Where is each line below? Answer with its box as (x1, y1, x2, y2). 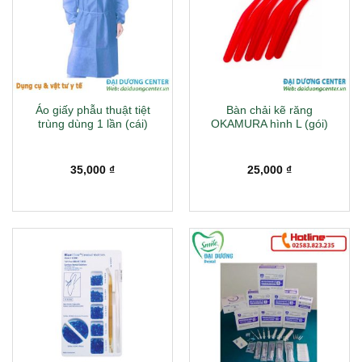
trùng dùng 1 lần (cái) (37, 117, 148, 130)
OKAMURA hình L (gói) (211, 117, 328, 130)
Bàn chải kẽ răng (226, 103, 313, 116)
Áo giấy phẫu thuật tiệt (35, 103, 150, 116)
